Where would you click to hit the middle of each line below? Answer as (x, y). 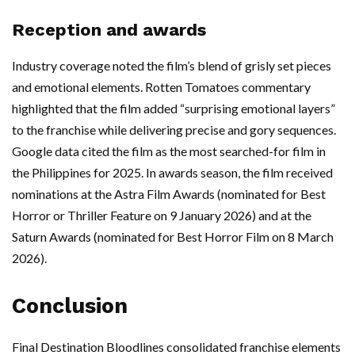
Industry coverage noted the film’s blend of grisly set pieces (172, 66)
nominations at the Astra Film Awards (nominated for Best (169, 194)
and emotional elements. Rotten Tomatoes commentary (161, 87)
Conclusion (70, 306)
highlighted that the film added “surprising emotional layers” (174, 109)
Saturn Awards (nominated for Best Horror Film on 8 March (173, 237)
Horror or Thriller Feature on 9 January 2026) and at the (162, 216)
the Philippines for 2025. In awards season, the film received (172, 173)
